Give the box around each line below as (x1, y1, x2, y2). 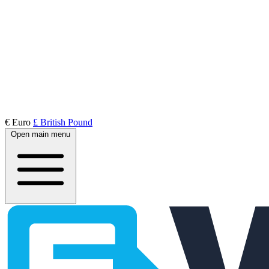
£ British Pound (33, 117, 92, 128)
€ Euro (5, 117, 33, 128)
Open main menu (11, 130, 70, 139)
